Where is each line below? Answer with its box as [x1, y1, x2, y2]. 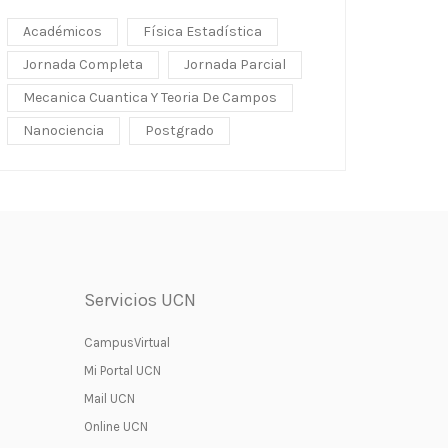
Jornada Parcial [184, 56, 286, 73]
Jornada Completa [23, 56, 143, 73]
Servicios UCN [83, 289, 196, 311]
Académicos [23, 23, 102, 40]
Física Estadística [143, 23, 262, 40]
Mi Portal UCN [83, 363, 161, 378]
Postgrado [145, 122, 214, 139]
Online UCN [83, 419, 148, 434]
